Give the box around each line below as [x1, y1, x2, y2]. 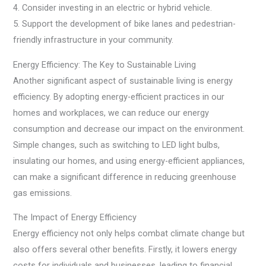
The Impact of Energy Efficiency [13, 212, 137, 223]
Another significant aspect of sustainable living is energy [13, 75, 233, 86]
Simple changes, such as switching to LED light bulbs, [13, 139, 220, 150]
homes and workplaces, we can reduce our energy [13, 107, 210, 118]
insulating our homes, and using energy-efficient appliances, [13, 155, 245, 166]
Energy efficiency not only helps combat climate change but [13, 228, 245, 239]
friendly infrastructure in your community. [13, 34, 174, 45]
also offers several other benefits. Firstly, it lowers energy [13, 244, 237, 255]
